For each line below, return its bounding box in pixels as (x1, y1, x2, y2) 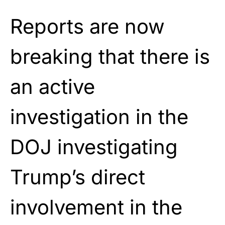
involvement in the (10, 194, 182, 219)
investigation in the (10, 104, 188, 129)
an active (10, 74, 95, 99)
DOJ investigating (10, 134, 178, 159)
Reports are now (10, 14, 165, 39)
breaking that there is (10, 44, 210, 69)
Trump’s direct (10, 164, 145, 189)
